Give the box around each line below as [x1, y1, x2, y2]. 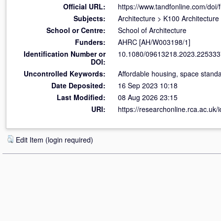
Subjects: [74, 13, 106, 23]
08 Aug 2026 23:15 [118, 92, 178, 102]
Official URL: [63, 1, 106, 11]
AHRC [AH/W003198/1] [118, 37, 190, 47]
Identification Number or [24, 49, 106, 59]
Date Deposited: [51, 80, 106, 90]
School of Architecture [118, 25, 186, 35]
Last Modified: [57, 92, 106, 102]
